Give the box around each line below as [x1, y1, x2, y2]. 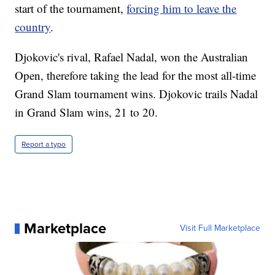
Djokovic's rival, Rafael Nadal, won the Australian [15, 49, 249, 65]
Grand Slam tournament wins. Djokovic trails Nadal [15, 86, 258, 102]
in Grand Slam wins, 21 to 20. [15, 104, 158, 120]
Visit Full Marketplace [179, 222, 260, 235]
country [15, 19, 51, 35]
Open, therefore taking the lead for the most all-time [15, 68, 257, 83]
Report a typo [21, 139, 66, 150]
